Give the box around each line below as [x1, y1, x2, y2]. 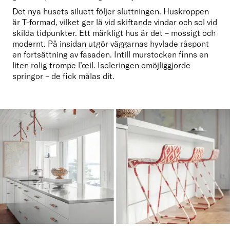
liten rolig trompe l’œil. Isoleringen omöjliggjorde [12, 60, 190, 71]
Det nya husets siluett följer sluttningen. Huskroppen [12, 6, 209, 17]
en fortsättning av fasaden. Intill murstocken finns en [12, 49, 208, 60]
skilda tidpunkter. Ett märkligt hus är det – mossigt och [12, 28, 216, 39]
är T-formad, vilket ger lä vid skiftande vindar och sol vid [12, 17, 217, 28]
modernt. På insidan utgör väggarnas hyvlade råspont [12, 39, 209, 49]
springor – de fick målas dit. [12, 71, 114, 82]
